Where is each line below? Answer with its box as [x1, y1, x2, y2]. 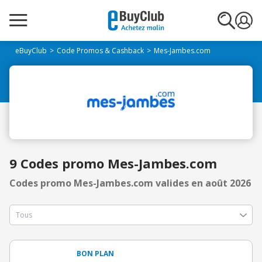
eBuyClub [15, 46, 47, 56]
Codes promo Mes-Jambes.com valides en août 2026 [9, 177, 251, 189]
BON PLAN [77, 249, 114, 258]
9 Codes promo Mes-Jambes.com [9, 154, 217, 172]
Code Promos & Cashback [57, 46, 144, 56]
